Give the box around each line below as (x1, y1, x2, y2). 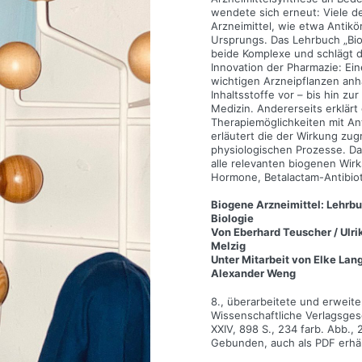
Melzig (210, 239, 246, 253)
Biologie (210, 212, 254, 225)
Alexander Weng (210, 267, 296, 280)
